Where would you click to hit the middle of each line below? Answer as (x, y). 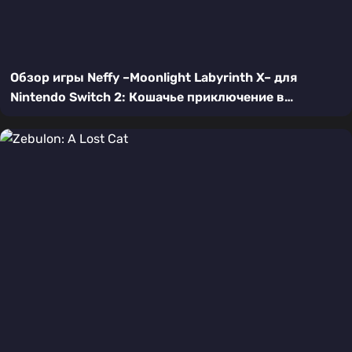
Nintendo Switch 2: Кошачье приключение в (147, 97)
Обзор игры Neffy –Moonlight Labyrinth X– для (153, 77)
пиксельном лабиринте (84, 116)
